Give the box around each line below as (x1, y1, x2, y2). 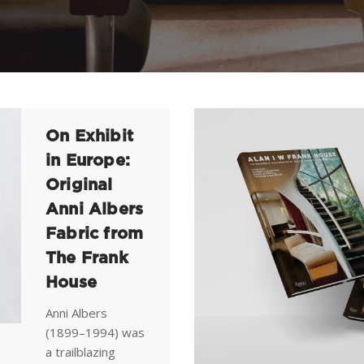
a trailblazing (45, 344, 115, 360)
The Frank (45, 250, 128, 266)
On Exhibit (45, 128, 133, 145)
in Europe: (45, 153, 130, 169)
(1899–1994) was (45, 324, 145, 340)
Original (45, 177, 113, 193)
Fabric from (45, 226, 144, 242)
